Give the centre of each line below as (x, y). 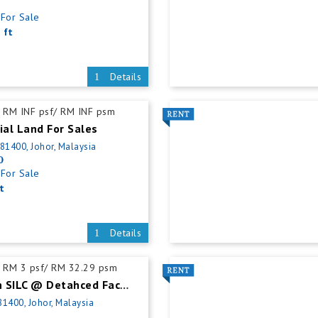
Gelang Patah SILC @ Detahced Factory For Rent (125, 286)
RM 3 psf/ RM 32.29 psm (60, 268)
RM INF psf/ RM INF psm (59, 111)
